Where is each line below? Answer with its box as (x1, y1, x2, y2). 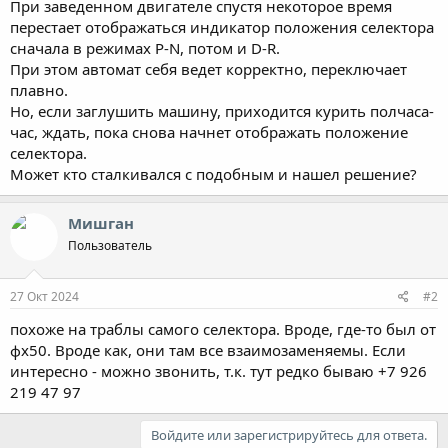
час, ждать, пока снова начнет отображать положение (10, 121, 408, 142)
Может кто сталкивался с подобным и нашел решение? (10, 163, 417, 184)
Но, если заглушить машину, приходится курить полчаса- (10, 100, 434, 121)
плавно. (10, 79, 68, 100)
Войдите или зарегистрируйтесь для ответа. (151, 426, 427, 444)
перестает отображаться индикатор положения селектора (10, 16, 434, 37)
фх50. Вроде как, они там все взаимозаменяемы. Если (10, 340, 406, 360)
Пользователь (68, 236, 152, 254)
